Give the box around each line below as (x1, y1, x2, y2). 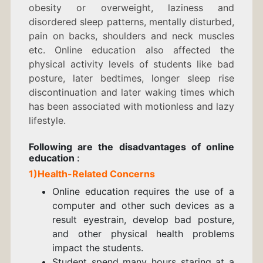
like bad (197, 58, 235, 70)
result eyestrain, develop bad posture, (52, 214, 235, 226)
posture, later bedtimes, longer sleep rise (28, 72, 235, 85)
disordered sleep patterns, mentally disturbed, (28, 16, 235, 28)
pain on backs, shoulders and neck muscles (28, 30, 235, 42)
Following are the (28, 141, 119, 153)
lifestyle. (28, 114, 66, 127)
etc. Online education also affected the (28, 44, 235, 56)
